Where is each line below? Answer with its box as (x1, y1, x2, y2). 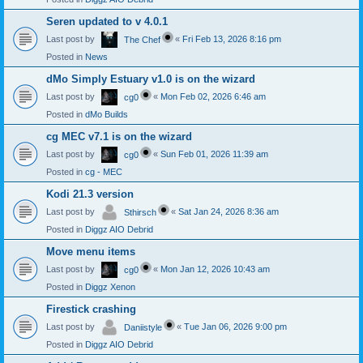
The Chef (124, 35, 160, 45)
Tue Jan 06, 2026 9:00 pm (184, 322, 287, 332)
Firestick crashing (46, 303, 136, 316)
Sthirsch (124, 207, 156, 218)
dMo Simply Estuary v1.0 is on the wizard (46, 73, 255, 86)
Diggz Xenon (85, 282, 135, 293)
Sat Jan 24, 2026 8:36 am (178, 207, 279, 217)
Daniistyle (124, 322, 162, 333)
